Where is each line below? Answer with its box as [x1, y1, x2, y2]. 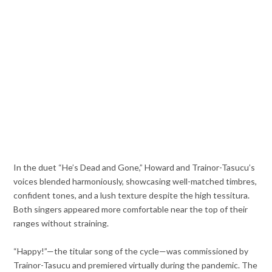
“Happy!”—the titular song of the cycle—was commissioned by [13, 245, 249, 256]
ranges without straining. [13, 217, 109, 228]
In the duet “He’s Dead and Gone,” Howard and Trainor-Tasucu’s [13, 161, 256, 172]
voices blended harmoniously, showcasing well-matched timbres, [13, 175, 257, 186]
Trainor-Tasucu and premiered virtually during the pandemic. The [13, 259, 258, 270]
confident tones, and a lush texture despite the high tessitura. [13, 189, 250, 200]
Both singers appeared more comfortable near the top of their [13, 203, 248, 214]
